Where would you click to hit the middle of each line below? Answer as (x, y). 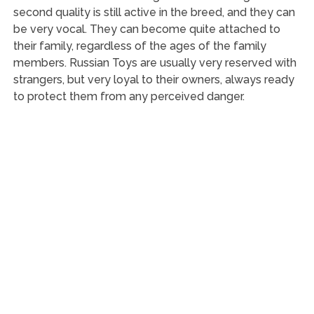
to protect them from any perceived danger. (129, 96)
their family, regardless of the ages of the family (139, 46)
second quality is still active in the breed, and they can (154, 12)
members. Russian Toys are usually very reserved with (155, 62)
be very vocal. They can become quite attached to (146, 29)
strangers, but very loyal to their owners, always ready (153, 79)
